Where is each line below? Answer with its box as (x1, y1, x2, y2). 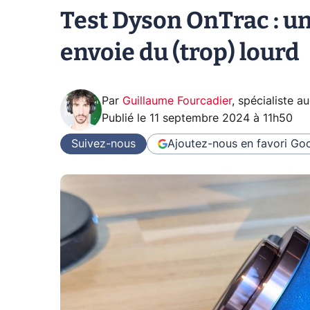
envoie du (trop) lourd (60, 38, 300, 66)
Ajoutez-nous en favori (167, 138, 287, 149)
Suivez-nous (71, 138, 136, 149)
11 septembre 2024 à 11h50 (149, 113, 293, 124)
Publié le (102, 113, 149, 124)
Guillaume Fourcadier (122, 95, 232, 107)
